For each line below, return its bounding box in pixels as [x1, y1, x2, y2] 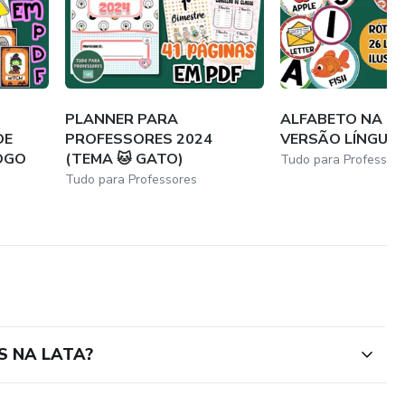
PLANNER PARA [65, 108, 179, 129]
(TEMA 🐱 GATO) [65, 148, 184, 169]
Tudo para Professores [65, 170, 198, 188]
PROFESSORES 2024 [65, 128, 213, 149]
